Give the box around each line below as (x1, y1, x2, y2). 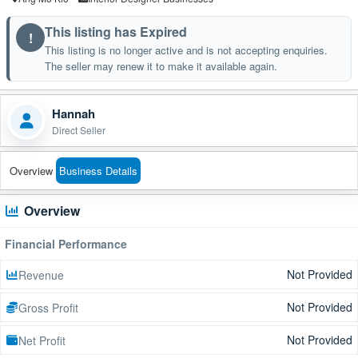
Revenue (18, 266, 64, 283)
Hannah (52, 104, 95, 122)
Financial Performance (5, 236, 127, 252)
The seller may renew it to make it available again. (45, 58, 277, 74)
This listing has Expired (45, 22, 187, 41)
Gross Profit (18, 299, 78, 316)
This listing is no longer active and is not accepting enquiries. (45, 42, 328, 58)
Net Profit (18, 332, 66, 348)
